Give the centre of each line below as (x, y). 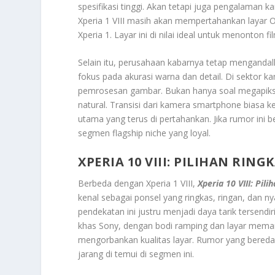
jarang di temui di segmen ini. (136, 254)
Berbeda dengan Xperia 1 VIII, (138, 183)
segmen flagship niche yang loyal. (145, 133)
